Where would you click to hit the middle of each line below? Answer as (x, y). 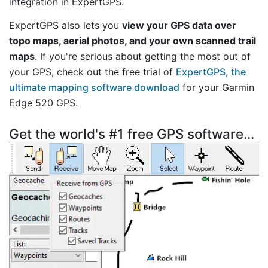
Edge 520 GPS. (43, 103)
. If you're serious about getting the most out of (143, 56)
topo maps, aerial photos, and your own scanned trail (133, 40)
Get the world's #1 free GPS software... (132, 133)
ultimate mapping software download (94, 87)
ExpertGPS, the (211, 71)
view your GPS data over (179, 25)
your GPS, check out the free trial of (92, 71)
